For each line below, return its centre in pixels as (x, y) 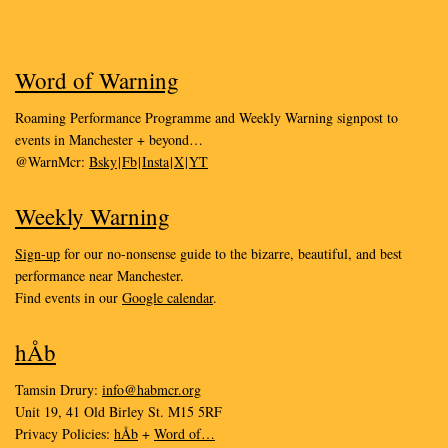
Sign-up (37, 253)
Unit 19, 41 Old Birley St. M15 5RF (118, 411)
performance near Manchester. (99, 275)
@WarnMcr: (52, 161)
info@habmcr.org (151, 389)
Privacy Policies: (64, 433)
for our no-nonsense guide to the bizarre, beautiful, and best (231, 253)
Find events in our (68, 297)
